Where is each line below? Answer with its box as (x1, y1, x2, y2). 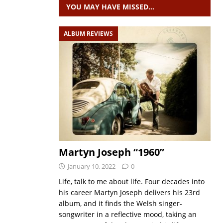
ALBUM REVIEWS (63, 29, 113, 38)
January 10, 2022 (67, 161, 115, 171)
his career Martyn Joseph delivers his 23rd (58, 187, 200, 197)
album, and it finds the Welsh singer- (58, 198, 182, 208)
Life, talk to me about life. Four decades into (58, 176, 205, 186)
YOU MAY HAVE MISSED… (66, 2, 154, 11)
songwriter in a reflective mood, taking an (58, 209, 197, 219)
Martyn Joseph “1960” (58, 145, 164, 159)
